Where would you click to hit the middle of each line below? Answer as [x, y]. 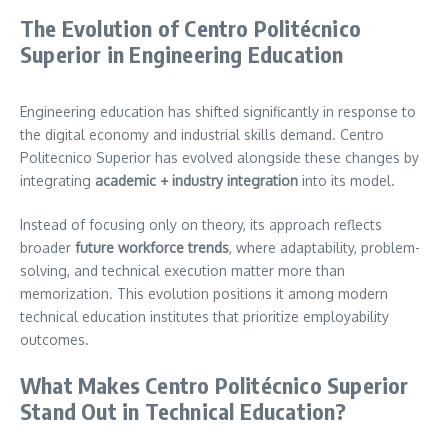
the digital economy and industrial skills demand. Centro [202, 134]
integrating [57, 180]
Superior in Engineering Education [182, 53]
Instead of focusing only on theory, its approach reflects [201, 224]
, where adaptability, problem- [324, 247]
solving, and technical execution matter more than [182, 270]
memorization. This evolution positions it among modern [204, 293]
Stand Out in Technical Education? [183, 410]
